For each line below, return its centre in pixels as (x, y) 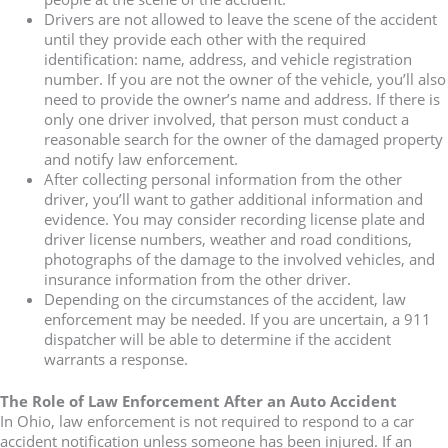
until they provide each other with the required (204, 39)
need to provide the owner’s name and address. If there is (241, 99)
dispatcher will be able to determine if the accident (217, 339)
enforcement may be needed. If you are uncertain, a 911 (237, 319)
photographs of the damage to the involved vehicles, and (239, 259)
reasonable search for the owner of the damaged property (243, 139)
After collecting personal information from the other (222, 179)
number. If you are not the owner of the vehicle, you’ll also (244, 79)
